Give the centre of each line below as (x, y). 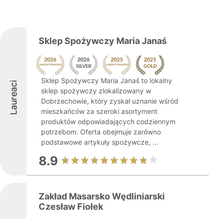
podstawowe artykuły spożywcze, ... (100, 142)
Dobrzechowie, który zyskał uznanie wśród (110, 101)
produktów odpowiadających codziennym (108, 121)
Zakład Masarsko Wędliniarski (102, 196)
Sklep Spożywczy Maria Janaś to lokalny (107, 80)
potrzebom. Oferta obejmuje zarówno (101, 132)
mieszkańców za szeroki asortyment (99, 111)
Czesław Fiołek (71, 207)
